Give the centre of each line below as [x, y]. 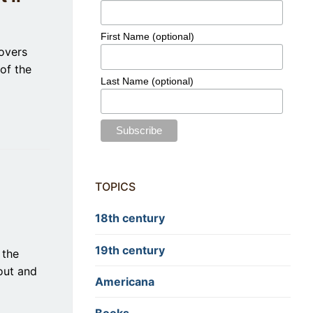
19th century [130, 250]
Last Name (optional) [147, 81]
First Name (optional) [148, 37]
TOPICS [115, 187]
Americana [125, 281]
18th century [130, 218]
